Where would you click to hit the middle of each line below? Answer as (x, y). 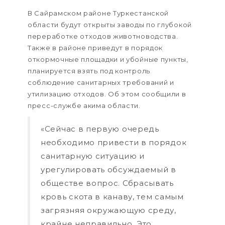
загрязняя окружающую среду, (108, 210)
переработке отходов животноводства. (103, 36)
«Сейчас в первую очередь (100, 129)
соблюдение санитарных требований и (101, 82)
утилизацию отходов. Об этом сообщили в (107, 94)
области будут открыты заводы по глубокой (110, 24)
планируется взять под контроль (89, 71)
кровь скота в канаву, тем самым (112, 196)
